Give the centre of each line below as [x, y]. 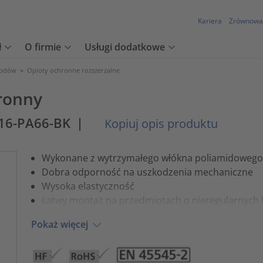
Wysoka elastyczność [88, 186]
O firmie [43, 47]
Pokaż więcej [59, 225]
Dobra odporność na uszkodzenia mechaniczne [147, 172]
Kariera [210, 21]
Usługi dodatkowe [125, 47]
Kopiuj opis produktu [160, 124]
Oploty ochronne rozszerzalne [73, 70]
